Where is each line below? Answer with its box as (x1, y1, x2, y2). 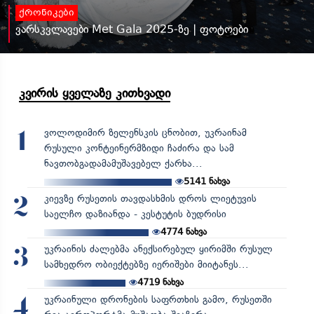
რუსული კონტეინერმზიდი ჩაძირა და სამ (43, 142, 234, 154)
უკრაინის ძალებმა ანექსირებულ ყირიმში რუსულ (43, 243, 273, 255)
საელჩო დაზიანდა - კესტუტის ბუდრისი (43, 207, 226, 220)
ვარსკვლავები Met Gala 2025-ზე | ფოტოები (15, 22, 248, 36)
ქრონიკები (19, 6, 74, 20)
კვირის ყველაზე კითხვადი (19, 85, 170, 101)
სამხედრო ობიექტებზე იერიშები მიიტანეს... (43, 258, 249, 271)
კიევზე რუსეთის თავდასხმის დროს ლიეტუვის (43, 192, 257, 205)
